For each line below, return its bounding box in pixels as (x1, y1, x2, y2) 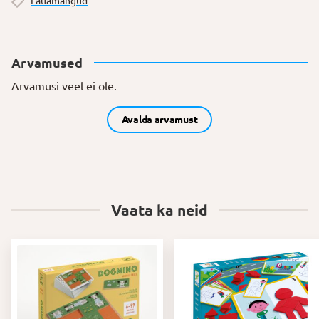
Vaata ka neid (111, 202, 208, 219)
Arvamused (11, 55, 83, 70)
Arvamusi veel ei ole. (11, 79, 117, 93)
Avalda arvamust (121, 113, 198, 125)
